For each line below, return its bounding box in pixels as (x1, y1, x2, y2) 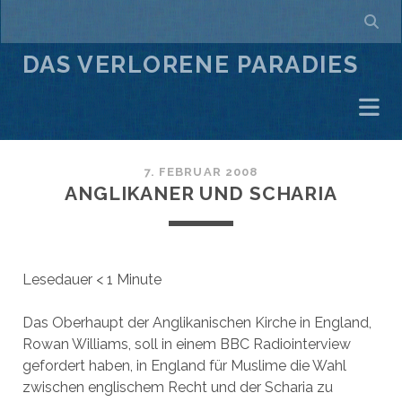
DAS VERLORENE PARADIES (22, 51, 359, 78)
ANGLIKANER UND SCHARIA (65, 182, 337, 205)
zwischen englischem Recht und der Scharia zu (22, 379, 333, 396)
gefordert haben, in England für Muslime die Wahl (22, 357, 346, 374)
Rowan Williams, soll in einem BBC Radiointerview (22, 336, 351, 353)
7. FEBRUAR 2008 (144, 165, 258, 179)
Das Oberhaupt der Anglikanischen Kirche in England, (22, 314, 371, 331)
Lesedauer (22, 271, 92, 288)
